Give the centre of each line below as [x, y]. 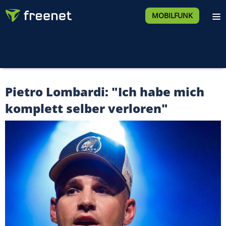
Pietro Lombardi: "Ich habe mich [105, 92]
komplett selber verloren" [87, 108]
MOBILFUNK [172, 15]
